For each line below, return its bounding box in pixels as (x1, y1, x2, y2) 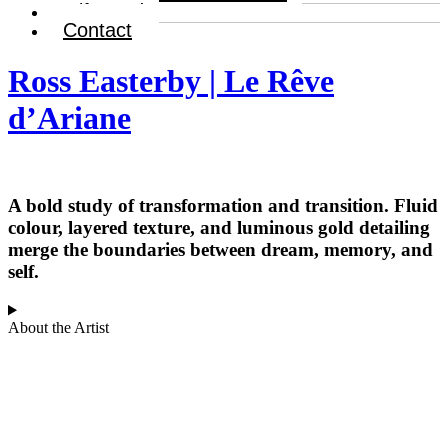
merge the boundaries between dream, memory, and (8, 238, 433, 260)
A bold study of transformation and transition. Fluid (8, 194, 438, 216)
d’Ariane (8, 99, 131, 136)
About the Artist (8, 319, 109, 337)
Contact (63, 19, 132, 42)
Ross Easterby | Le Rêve (8, 62, 334, 99)
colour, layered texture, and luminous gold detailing (8, 216, 430, 238)
